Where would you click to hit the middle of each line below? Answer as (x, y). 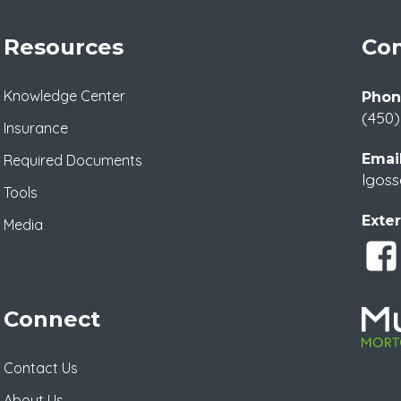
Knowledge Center (64, 95)
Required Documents (73, 160)
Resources (64, 47)
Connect (52, 319)
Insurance (36, 128)
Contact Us (41, 367)
